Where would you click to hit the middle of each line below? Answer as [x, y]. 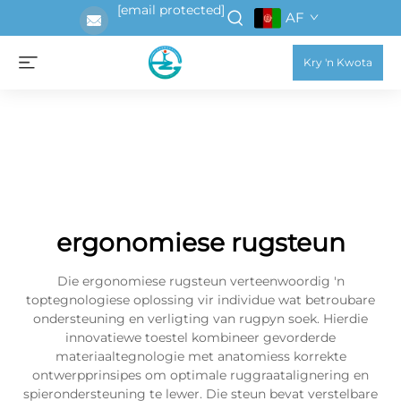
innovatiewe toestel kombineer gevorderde [200, 337]
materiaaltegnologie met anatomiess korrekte [200, 356]
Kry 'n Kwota [338, 62]
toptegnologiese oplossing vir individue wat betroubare [200, 300]
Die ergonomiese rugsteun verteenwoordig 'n [200, 281]
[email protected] [171, 10]
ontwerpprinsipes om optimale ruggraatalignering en [200, 375]
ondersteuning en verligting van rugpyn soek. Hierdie [200, 319]
